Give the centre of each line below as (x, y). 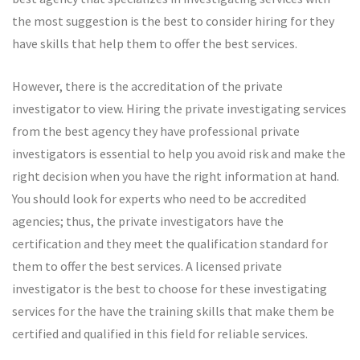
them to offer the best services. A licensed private (147, 266)
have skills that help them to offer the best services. (155, 43)
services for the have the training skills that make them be (173, 311)
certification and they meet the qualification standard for (170, 243)
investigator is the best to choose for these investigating (170, 288)
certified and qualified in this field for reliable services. (160, 333)
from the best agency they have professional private (156, 131)
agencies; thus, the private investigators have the (148, 221)
